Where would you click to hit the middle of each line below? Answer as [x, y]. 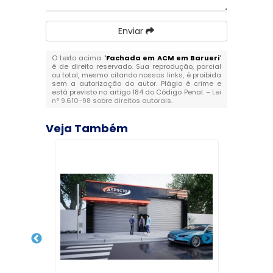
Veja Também [87, 129]
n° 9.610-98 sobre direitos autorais [111, 101]
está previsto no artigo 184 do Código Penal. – [132, 92]
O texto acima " [79, 58]
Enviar [132, 31]
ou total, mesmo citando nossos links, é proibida [136, 75]
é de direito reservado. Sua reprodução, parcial [136, 67]
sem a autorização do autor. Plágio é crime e [136, 84]
